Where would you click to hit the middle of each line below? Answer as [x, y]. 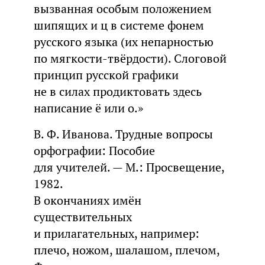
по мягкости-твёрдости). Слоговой [130, 59]
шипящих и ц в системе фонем [119, 26]
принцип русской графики [106, 75]
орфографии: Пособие [94, 151]
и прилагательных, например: [116, 234]
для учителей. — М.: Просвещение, [129, 168]
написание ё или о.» [88, 109]
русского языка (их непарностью [123, 42]
